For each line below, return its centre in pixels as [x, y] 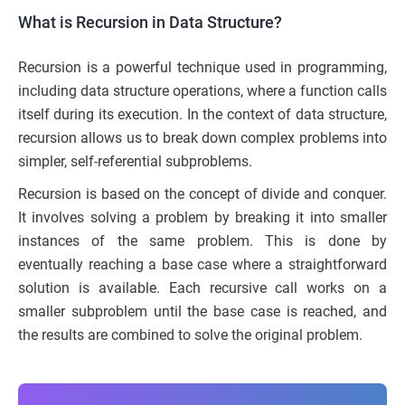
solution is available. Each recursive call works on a [202, 288]
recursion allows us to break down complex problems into [202, 138]
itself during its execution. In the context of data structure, [202, 115]
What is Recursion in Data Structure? [150, 23]
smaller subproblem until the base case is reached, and [202, 312]
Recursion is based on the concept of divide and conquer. [202, 194]
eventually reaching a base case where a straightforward [202, 265]
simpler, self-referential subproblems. [135, 162]
